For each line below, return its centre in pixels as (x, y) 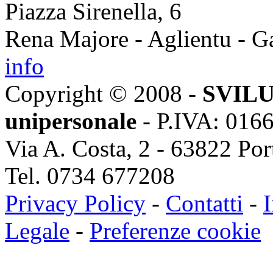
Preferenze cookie (175, 230)
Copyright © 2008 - (104, 93)
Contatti (204, 203)
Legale (37, 230)
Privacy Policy (75, 203)
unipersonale (71, 121)
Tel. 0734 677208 (90, 175)
